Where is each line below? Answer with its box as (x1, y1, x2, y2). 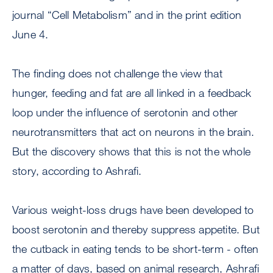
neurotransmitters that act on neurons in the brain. (12, 125, 255, 139)
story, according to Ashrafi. (12, 164, 142, 178)
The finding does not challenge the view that (12, 66, 222, 80)
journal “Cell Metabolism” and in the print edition (12, 8, 242, 22)
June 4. (12, 27, 49, 41)
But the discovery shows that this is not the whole (12, 144, 251, 158)
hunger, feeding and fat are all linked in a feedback (12, 86, 252, 100)
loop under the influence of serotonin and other (12, 105, 238, 119)
